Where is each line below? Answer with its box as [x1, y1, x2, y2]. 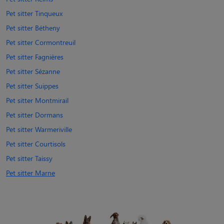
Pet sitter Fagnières [6, 51, 63, 61]
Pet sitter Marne [6, 167, 55, 177]
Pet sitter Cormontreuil [6, 37, 75, 47]
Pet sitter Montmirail [6, 95, 68, 105]
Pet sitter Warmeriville [6, 124, 72, 134]
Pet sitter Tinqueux [6, 8, 62, 18]
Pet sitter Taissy [6, 153, 52, 163]
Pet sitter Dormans [6, 109, 63, 119]
